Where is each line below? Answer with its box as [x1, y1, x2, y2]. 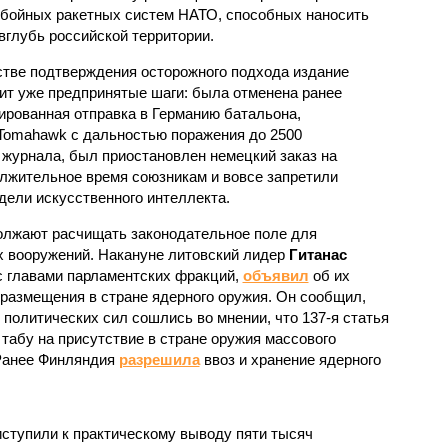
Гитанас [288, 245, 347, 263]
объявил [242, 266, 309, 284]
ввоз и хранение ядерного [199, 350, 381, 368]
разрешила [118, 350, 200, 368]
